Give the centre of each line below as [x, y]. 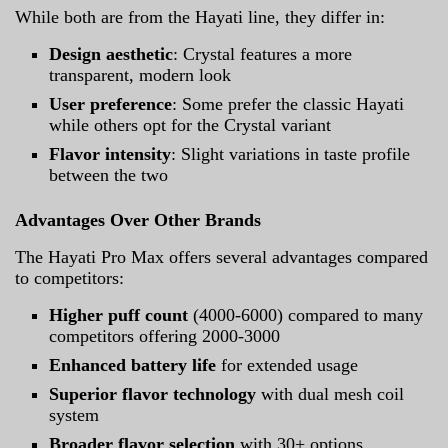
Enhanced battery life [133, 364]
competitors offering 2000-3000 [165, 335]
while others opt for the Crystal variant [190, 124]
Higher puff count [119, 314]
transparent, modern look [140, 74]
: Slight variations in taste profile [291, 153]
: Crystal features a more [263, 53]
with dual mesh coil [330, 393]
